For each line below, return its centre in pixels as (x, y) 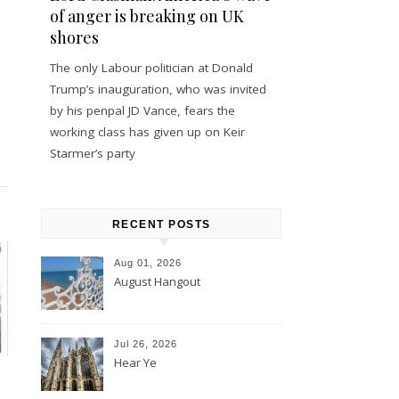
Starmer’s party (93, 154)
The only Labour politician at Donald (151, 68)
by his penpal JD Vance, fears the (142, 111)
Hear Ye (135, 363)
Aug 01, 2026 (148, 263)
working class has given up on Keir (147, 132)
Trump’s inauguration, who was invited (158, 90)
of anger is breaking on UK (147, 16)
